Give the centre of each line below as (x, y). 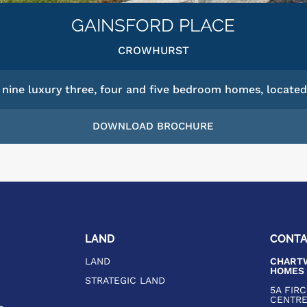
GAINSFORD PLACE (153, 26)
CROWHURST (153, 51)
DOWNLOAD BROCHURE (153, 126)
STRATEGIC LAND (125, 281)
